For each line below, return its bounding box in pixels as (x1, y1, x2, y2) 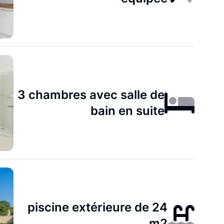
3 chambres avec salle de (17, 87, 165, 102)
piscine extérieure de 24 (27, 200, 168, 214)
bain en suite (90, 103, 165, 118)
